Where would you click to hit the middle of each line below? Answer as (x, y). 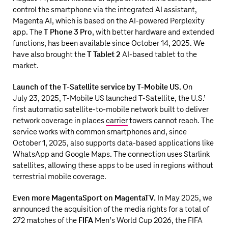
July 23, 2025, (38, 98)
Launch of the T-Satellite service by (75, 87)
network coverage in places (59, 121)
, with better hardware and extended (153, 32)
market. (26, 66)
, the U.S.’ (190, 98)
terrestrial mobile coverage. (60, 177)
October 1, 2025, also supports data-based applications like (113, 143)
